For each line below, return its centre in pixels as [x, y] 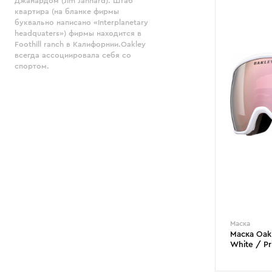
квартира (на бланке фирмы [67, 12]
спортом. [32, 66]
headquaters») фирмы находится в [78, 33]
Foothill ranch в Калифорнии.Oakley [80, 44]
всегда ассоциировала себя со [73, 55]
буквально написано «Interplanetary [81, 22]
